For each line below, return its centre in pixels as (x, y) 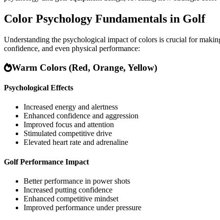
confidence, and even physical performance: (72, 49)
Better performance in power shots (77, 181)
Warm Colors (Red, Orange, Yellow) (84, 67)
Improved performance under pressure (82, 207)
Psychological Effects (39, 88)
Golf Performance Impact (46, 162)
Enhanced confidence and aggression (81, 116)
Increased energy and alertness (71, 107)
